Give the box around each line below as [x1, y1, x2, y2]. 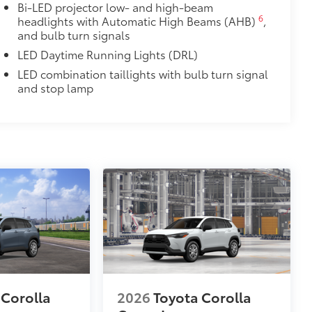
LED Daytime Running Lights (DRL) [17, 46, 198, 62]
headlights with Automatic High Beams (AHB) [17, 13, 258, 29]
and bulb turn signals [17, 26, 130, 42]
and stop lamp [17, 79, 93, 95]
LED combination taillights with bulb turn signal [17, 65, 268, 81]
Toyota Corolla [153, 287, 252, 307]
